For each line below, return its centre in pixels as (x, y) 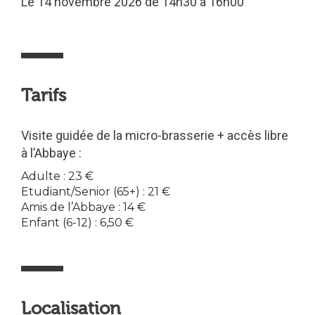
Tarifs (44, 96)
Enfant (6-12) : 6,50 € (77, 223)
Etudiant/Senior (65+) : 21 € (96, 192)
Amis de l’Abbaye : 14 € (83, 207)
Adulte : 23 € (57, 176)
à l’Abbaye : (51, 153)
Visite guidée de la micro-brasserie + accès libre (155, 135)
